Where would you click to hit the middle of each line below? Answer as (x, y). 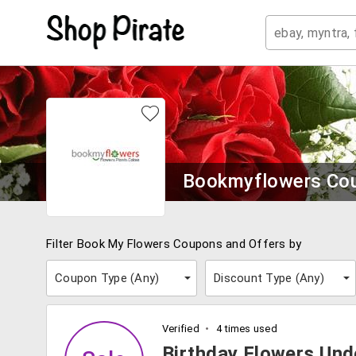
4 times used (245, 329)
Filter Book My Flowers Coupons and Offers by (174, 244)
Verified (181, 329)
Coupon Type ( (95, 278)
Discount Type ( (257, 278)
